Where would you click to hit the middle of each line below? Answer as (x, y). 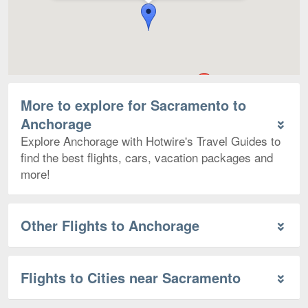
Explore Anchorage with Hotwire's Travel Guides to (151, 141)
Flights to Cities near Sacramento (131, 278)
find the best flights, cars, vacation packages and (147, 157)
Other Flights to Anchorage (110, 225)
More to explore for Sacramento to (133, 105)
